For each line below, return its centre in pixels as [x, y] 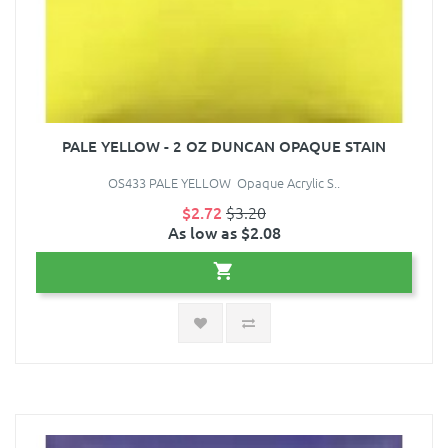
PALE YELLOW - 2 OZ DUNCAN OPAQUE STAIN [224, 146]
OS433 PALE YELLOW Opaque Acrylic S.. [224, 183]
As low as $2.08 [224, 232]
